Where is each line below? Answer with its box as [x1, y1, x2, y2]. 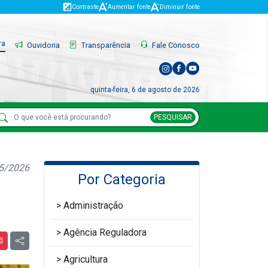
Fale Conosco [150, 40, 200, 50]
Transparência [80, 40, 130, 50]
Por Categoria [78, 171, 166, 188]
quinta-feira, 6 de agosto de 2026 [90, 85, 200, 94]
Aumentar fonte [108, 3, 151, 11]
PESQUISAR [154, 113, 192, 121]
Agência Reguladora [63, 227, 147, 238]
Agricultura [63, 254, 108, 265]
